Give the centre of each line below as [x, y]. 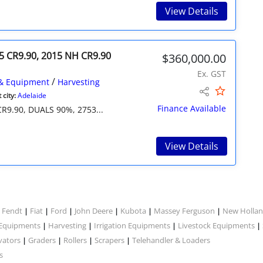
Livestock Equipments [216, 225]
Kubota [133, 210]
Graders [42, 240]
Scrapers [109, 240]
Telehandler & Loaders [171, 240]
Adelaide [32, 95]
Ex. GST [212, 73]
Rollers [75, 240]
